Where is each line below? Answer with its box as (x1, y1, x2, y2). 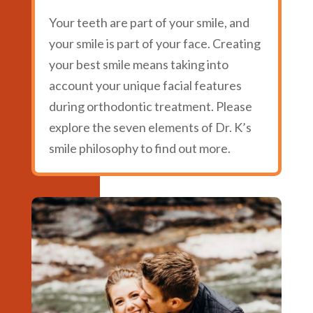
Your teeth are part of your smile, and (48, 15, 249, 30)
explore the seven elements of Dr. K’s (48, 119, 252, 135)
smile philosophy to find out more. (48, 140, 231, 156)
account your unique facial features (48, 78, 242, 93)
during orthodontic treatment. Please (48, 99, 252, 114)
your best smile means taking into (48, 57, 228, 72)
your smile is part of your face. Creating (48, 36, 261, 51)
